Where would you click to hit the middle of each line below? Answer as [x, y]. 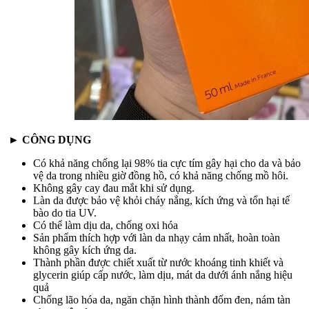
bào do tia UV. [65, 213]
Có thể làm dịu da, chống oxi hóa [106, 226]
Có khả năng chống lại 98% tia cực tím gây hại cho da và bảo [167, 163]
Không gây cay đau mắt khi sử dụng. [114, 188]
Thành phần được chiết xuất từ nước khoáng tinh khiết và [158, 263]
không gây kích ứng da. [85, 250]
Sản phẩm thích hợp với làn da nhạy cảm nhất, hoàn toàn [157, 238]
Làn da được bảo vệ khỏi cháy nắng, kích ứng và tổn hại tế [161, 201]
